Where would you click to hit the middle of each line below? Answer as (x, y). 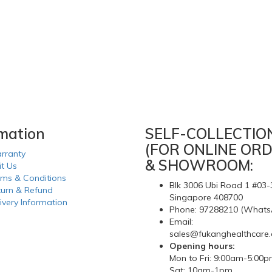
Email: (181, 222)
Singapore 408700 (206, 198)
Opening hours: (202, 246)
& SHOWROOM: (199, 165)
